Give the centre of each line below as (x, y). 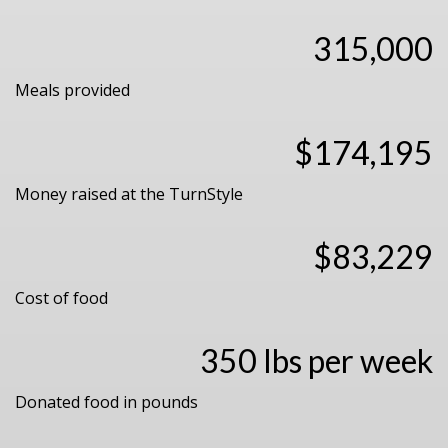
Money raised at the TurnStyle (129, 194)
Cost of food (61, 298)
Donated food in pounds (106, 402)
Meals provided (72, 90)
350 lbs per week (316, 360)
